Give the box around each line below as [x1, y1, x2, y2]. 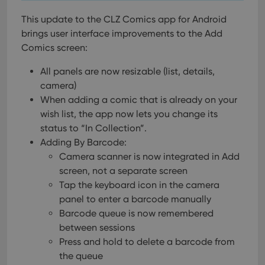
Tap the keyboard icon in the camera [59, 179, 219, 190]
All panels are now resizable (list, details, [40, 66, 215, 77]
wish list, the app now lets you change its [40, 108, 218, 119]
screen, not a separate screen [59, 165, 188, 176]
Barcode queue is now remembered [59, 208, 214, 219]
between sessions [59, 222, 135, 233]
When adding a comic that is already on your [40, 94, 237, 105]
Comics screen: [21, 42, 88, 53]
